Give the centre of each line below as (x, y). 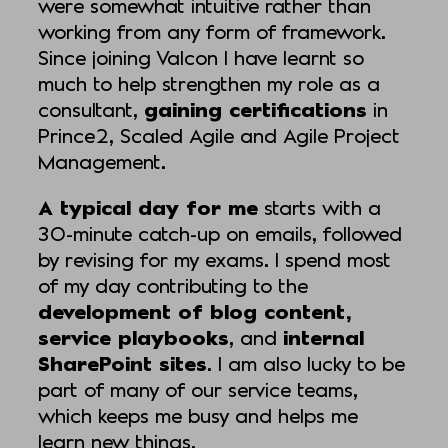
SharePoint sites (122, 363)
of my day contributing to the (173, 285)
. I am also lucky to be (306, 363)
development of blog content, (195, 311)
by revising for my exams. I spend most (214, 259)
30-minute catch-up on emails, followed (220, 233)
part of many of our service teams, (198, 389)
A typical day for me (148, 207)
